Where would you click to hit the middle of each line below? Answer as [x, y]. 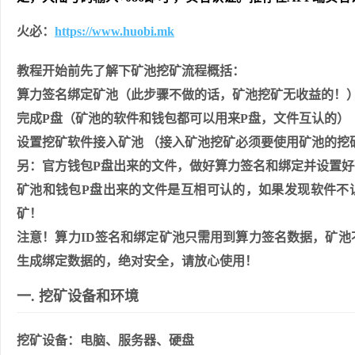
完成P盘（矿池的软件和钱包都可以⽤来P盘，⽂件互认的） [183, 118]
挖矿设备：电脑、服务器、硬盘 [105, 340]
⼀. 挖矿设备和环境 [78, 296]
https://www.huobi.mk [115, 31]
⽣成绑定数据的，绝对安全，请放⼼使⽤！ [137, 261]
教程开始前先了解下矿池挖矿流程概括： [131, 71]
